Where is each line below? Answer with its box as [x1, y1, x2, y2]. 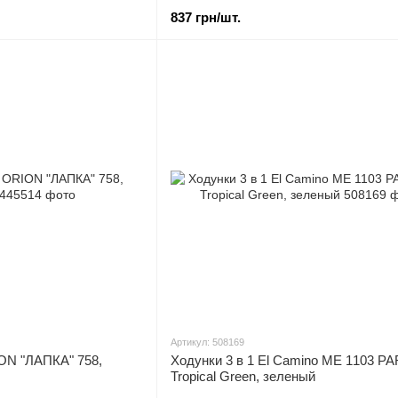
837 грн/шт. [171, 10, 241, 25]
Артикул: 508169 [171, 337, 244, 347]
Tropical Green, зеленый [171, 369, 315, 384]
